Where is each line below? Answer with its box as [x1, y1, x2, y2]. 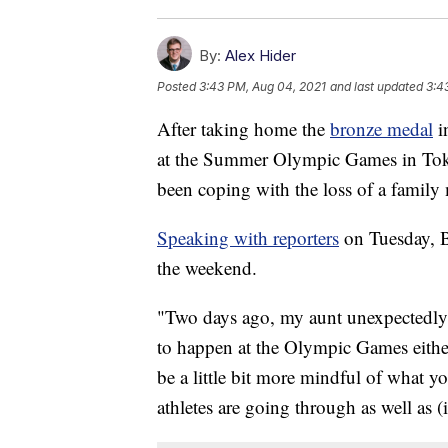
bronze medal [330, 115, 433, 141]
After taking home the [157, 115, 330, 141]
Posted [157, 78, 199, 94]
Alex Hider [225, 45, 296, 65]
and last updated [330, 78, 423, 94]
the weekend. [157, 254, 257, 280]
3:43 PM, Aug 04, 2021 [199, 78, 326, 94]
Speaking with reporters [157, 224, 339, 250]
